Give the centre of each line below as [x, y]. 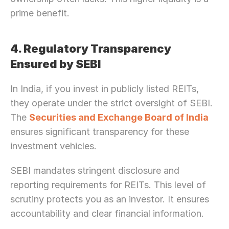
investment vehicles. [53, 146]
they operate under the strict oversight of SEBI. [111, 103]
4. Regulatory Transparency [91, 49]
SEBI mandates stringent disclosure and [95, 170]
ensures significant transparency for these [100, 132]
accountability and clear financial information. [108, 213]
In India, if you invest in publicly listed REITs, [105, 89]
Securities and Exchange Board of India [119, 117]
